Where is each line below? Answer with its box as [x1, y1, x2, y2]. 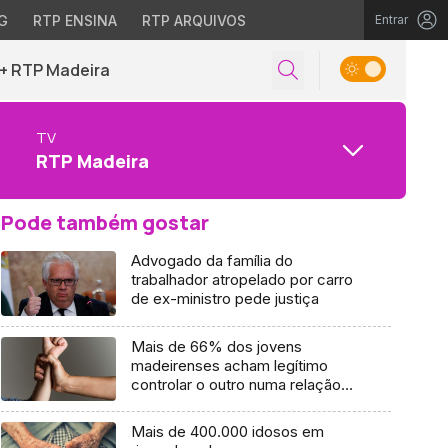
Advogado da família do [130, 251, 293, 270]
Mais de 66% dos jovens [130, 336, 302, 356]
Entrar [375, 12, 408, 27]
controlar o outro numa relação [130, 374, 341, 394]
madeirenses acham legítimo [130, 355, 328, 375]
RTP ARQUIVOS [141, 12, 246, 29]
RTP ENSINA [32, 12, 117, 29]
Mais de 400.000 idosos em [130, 422, 324, 442]
